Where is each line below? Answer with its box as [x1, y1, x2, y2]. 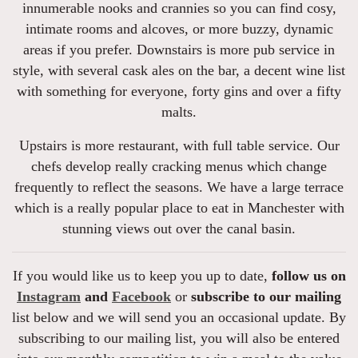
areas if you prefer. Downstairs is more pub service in [23, 42, 335, 58]
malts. [161, 104, 197, 120]
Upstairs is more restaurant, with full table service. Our [18, 137, 340, 153]
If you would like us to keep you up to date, [12, 268, 272, 284]
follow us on [271, 268, 346, 284]
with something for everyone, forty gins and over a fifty [17, 83, 341, 99]
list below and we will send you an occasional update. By [12, 309, 346, 325]
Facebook [112, 288, 171, 304]
